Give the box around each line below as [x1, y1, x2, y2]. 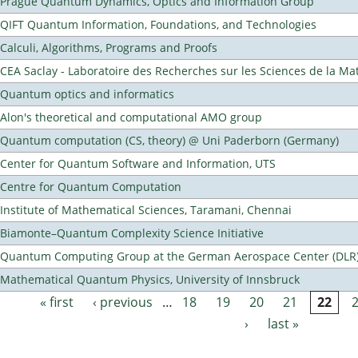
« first [40, 293, 74, 312]
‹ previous [93, 293, 153, 312]
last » [268, 315, 300, 333]
